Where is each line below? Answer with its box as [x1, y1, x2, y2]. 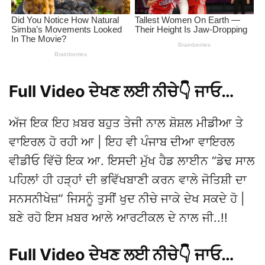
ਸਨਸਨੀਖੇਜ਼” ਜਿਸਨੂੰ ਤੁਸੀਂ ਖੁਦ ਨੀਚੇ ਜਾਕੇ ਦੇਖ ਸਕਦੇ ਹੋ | [9, 192, 245, 206]
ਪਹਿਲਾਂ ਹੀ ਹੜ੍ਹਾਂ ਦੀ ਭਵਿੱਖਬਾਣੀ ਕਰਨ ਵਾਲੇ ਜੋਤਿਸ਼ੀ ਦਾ [9, 173, 247, 187]
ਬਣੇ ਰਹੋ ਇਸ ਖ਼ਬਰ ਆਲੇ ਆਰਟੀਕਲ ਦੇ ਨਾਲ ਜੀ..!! [9, 211, 228, 225]
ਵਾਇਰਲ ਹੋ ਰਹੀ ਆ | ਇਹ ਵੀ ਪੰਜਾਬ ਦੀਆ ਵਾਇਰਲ [9, 135, 235, 149]
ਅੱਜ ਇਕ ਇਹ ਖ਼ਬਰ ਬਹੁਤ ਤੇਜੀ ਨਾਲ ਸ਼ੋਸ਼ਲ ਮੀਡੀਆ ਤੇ [9, 116, 243, 130]
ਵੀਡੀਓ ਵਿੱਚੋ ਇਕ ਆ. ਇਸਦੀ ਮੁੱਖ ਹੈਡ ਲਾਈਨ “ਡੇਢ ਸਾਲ [9, 154, 255, 168]
